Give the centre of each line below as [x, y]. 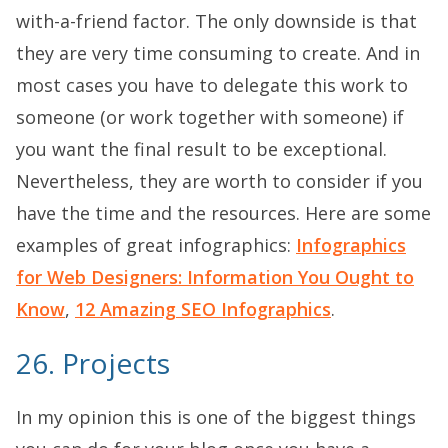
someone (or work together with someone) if [210, 116]
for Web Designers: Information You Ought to [215, 276]
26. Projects [93, 362]
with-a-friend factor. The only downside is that [216, 20]
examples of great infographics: [156, 244]
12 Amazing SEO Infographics [203, 308]
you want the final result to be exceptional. [201, 148]
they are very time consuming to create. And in [218, 52]
